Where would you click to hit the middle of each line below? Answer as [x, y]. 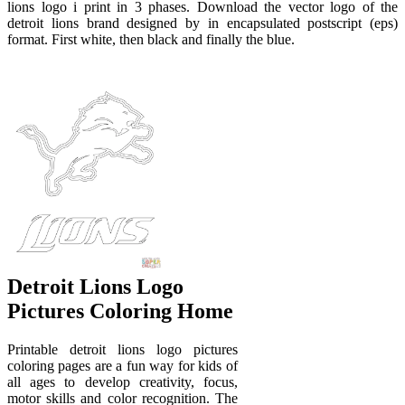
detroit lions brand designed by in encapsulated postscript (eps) [202, 24]
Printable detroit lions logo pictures [122, 349]
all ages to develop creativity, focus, [122, 381]
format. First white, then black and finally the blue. [151, 40]
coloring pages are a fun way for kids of [122, 365]
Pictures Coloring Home [120, 311]
